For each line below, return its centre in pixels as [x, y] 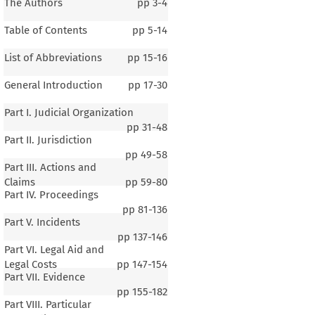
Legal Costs [30, 265]
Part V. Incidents [42, 223]
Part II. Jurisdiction [48, 140]
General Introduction [53, 85]
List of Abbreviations [53, 58]
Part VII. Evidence [44, 277]
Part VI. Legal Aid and [54, 250]
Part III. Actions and [50, 168]
